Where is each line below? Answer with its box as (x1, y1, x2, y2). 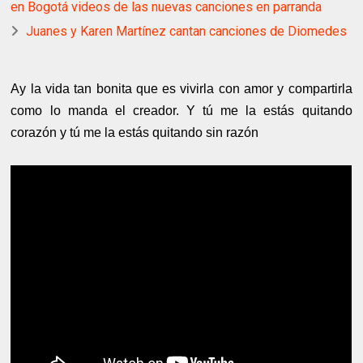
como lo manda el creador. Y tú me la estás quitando (11, 103, 352, 117)
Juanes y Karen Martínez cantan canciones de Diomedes (26, 23, 348, 39)
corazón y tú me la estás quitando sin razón (11, 125, 259, 139)
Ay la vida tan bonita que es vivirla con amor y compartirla (11, 81, 352, 96)
